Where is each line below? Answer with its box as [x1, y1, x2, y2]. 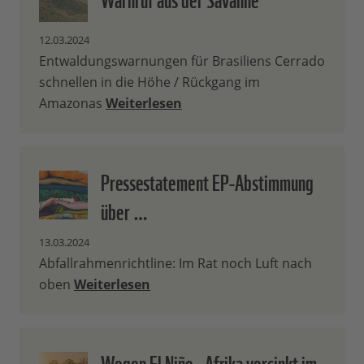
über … [101, 193, 148, 227]
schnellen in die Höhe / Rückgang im [39, 73, 260, 92]
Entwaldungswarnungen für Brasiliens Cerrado [39, 52, 325, 71]
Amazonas [39, 94, 106, 113]
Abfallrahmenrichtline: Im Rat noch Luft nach [39, 254, 312, 273]
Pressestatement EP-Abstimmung [101, 163, 314, 198]
